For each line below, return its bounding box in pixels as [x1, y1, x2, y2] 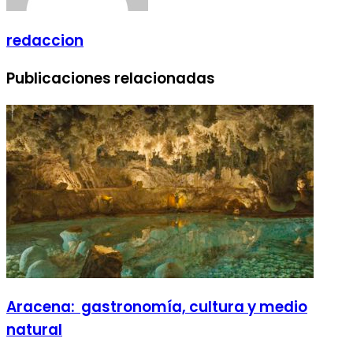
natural [6, 319, 62, 341]
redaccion [6, 30, 84, 52]
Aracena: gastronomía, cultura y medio [6, 296, 307, 318]
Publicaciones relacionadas [6, 67, 215, 89]
